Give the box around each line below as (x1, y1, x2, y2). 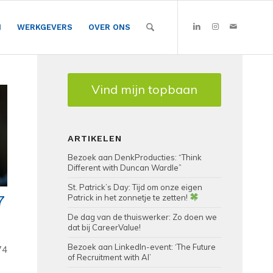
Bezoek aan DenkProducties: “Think (68, 152, 202, 162)
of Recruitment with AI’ (68, 252, 152, 262)
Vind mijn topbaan (91, 82, 198, 97)
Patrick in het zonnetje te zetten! (68, 193, 190, 202)
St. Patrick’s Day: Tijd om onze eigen (68, 182, 203, 192)
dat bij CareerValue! (68, 222, 141, 232)
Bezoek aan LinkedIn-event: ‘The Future (68, 242, 216, 252)
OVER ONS (88, 23, 130, 32)
